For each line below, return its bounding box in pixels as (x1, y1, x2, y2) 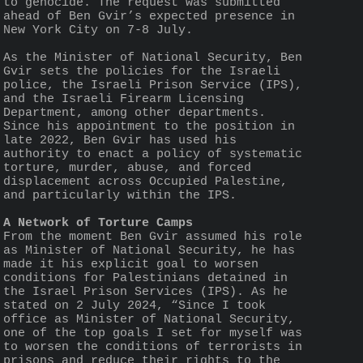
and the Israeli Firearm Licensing (3, 92, 244, 106)
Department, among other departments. (3, 105, 266, 120)
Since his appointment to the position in (3, 119, 295, 134)
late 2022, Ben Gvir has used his (3, 133, 237, 147)
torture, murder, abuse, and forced (3, 160, 251, 175)
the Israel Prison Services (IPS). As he (3, 284, 288, 299)
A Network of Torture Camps (3, 216, 193, 230)
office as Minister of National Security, (3, 312, 295, 327)
